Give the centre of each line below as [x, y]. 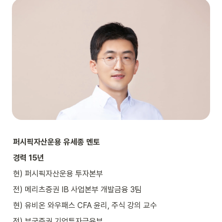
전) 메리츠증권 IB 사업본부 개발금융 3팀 [77, 189]
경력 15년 [28, 158]
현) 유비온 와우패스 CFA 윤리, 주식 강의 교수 [85, 205]
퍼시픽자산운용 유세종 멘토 [56, 142]
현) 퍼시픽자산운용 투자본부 [58, 173]
